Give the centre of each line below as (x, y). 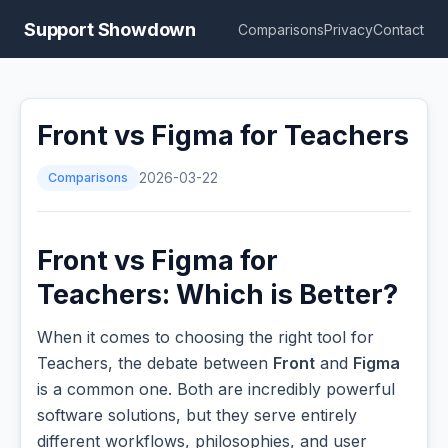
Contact (398, 29)
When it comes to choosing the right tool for (205, 337)
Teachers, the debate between (155, 363)
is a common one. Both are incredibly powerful (216, 389)
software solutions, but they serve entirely (197, 415)
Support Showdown (110, 29)
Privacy (348, 29)
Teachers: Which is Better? (217, 295)
